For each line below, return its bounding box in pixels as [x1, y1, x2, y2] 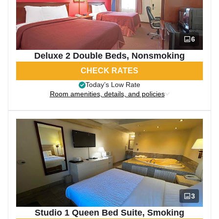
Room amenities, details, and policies [49, 90, 165, 98]
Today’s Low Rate [86, 81, 140, 88]
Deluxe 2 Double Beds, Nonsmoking [34, 51, 185, 61]
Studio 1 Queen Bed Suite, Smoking [35, 208, 184, 218]
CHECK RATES [81, 66, 138, 75]
